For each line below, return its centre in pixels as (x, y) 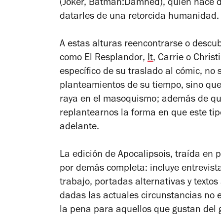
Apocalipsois (144, 155)
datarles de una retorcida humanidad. (139, 17)
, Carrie (168, 58)
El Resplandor (113, 58)
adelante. (79, 128)
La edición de (89, 155)
